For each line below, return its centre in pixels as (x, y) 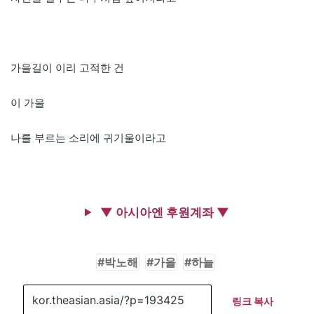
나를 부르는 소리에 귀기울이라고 (88, 137)
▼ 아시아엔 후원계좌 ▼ (163, 212)
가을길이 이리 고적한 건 (67, 67)
